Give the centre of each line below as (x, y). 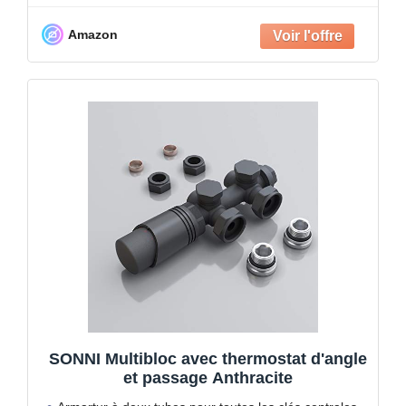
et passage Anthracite (208, 377)
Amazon (93, 34)
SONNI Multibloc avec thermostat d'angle (208, 358)
